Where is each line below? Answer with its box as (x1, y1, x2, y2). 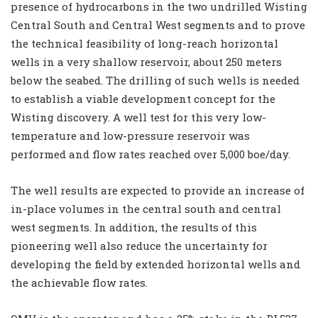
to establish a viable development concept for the (11, 91, 275, 106)
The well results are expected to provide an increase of (11, 182, 305, 197)
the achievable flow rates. (11, 275, 148, 290)
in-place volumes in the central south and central (11, 201, 281, 216)
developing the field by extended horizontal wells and (11, 256, 300, 271)
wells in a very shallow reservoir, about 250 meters (11, 54, 282, 69)
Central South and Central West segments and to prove (11, 17, 305, 32)
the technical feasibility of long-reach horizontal (11, 35, 278, 50)
